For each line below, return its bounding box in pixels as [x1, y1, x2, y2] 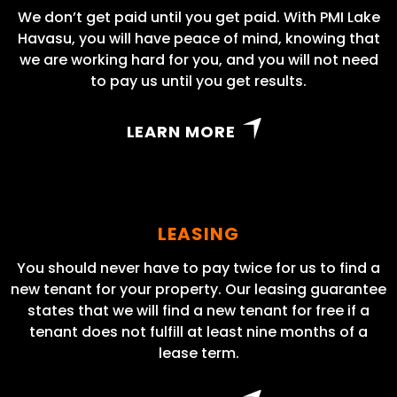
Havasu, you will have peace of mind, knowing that [17, 28, 380, 49]
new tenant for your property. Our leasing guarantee [11, 279, 386, 300]
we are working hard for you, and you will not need [19, 50, 378, 70]
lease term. [158, 343, 239, 363]
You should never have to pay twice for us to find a [17, 258, 380, 278]
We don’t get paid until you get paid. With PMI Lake [17, 7, 380, 27]
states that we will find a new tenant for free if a [27, 300, 370, 321]
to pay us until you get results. [90, 71, 307, 91]
